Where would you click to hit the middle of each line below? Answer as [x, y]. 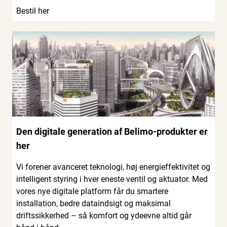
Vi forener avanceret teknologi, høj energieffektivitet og [113, 167]
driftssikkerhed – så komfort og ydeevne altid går [104, 216]
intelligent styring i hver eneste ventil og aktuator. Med [112, 179]
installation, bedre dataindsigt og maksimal [93, 204]
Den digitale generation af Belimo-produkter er [112, 132]
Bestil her [33, 11]
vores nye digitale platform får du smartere [92, 192]
